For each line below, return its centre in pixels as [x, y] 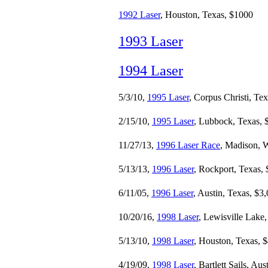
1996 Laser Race [188, 145]
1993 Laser [151, 41]
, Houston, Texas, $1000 [207, 15]
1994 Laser [151, 71]
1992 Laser [139, 15]
